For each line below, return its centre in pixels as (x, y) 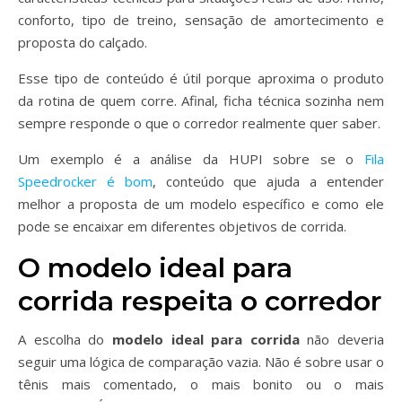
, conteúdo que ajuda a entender (268, 181)
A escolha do (65, 339)
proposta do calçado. (83, 42)
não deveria (341, 339)
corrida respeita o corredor (200, 301)
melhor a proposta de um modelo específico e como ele (201, 204)
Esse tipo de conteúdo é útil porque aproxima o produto (201, 78)
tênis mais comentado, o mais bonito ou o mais (201, 384)
